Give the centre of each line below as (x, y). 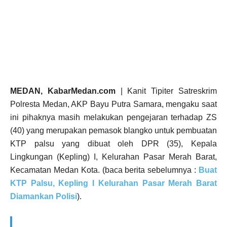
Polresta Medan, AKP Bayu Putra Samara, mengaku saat (113, 104)
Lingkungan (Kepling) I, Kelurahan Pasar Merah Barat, (113, 157)
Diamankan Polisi (44, 196)
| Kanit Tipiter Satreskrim (166, 91)
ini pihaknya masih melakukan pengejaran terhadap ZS (113, 117)
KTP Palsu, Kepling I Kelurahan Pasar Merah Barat (113, 183)
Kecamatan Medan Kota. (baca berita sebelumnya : (104, 170)
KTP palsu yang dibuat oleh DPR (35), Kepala (113, 143)
